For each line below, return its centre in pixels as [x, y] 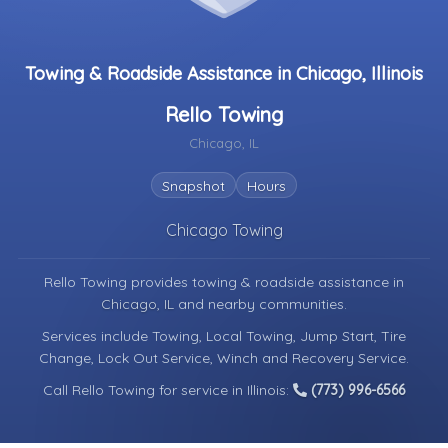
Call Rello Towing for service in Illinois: [168, 390]
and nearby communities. [262, 304]
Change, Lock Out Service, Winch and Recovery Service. [224, 358]
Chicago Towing [224, 230]
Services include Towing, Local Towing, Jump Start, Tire [224, 336]
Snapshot [193, 186]
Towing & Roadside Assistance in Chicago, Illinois [224, 73]
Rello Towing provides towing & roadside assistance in [224, 282]
